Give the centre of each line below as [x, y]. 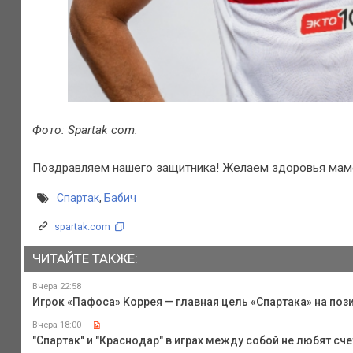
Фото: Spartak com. [85, 130]
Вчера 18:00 [56, 325]
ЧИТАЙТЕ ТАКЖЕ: [85, 259]
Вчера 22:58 [56, 286]
